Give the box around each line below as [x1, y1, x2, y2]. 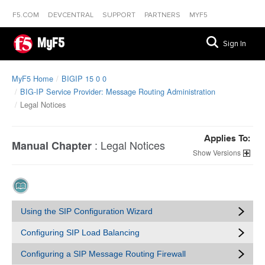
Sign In [223, 39, 246, 49]
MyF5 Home [12, 73, 53, 84]
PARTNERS [144, 11, 182, 20]
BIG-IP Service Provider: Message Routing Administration [20, 86, 215, 97]
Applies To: [204, 134, 250, 144]
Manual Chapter [12, 138, 92, 153]
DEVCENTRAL [48, 11, 95, 20]
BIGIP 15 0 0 [62, 73, 106, 84]
